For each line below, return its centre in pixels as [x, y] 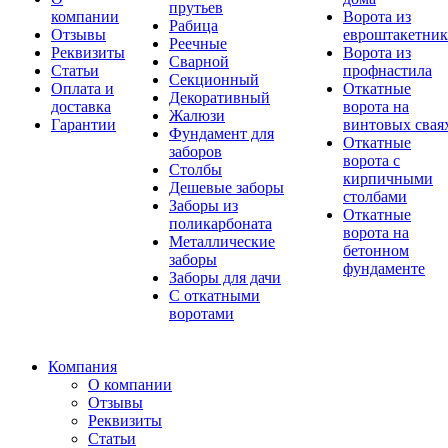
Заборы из [203, 205]
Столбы [195, 169]
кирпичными [388, 178]
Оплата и [82, 88]
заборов [195, 151]
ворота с [371, 160]
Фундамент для [221, 133]
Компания [82, 366]
